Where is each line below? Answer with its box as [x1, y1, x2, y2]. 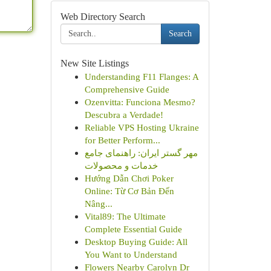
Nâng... [84, 198, 113, 209]
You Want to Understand [84, 249, 177, 260]
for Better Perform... [84, 135, 160, 145]
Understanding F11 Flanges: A [84, 71, 198, 82]
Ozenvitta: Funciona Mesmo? [84, 97, 195, 107]
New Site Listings [60, 58, 129, 68]
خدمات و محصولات [84, 160, 158, 171]
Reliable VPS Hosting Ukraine [84, 122, 199, 132]
